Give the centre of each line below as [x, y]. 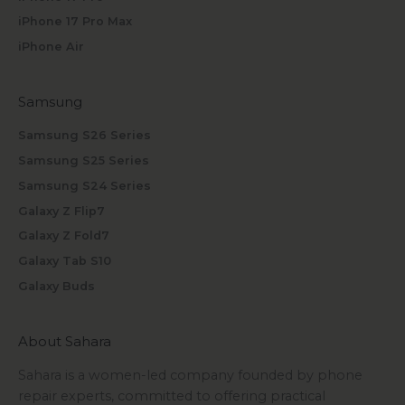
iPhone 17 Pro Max [75, 22]
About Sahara [65, 342]
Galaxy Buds [57, 287]
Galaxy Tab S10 [65, 261]
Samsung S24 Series [85, 185]
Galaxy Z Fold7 [64, 236]
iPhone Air [51, 47]
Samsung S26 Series [85, 136]
